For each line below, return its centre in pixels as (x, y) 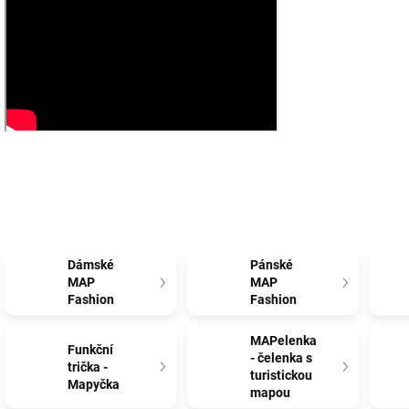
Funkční (91, 349)
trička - (88, 367)
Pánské (272, 265)
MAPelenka (284, 341)
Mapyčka (94, 384)
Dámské (91, 265)
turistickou (282, 375)
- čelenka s (282, 358)
